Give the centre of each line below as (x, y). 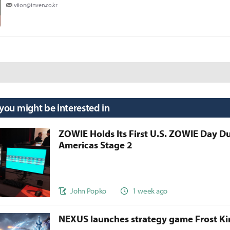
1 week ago (150, 190)
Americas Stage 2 (96, 145)
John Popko (89, 190)
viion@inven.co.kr (36, 5)
